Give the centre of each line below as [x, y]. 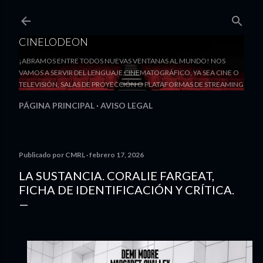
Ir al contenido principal [131, 15]
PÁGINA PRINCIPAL [57, 105]
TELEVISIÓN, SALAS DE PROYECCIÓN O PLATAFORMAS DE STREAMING [131, 84]
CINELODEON [53, 42]
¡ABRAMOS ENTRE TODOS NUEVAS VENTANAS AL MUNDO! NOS [122, 61]
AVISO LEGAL [127, 105]
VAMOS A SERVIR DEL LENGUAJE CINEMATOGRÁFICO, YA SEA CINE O [129, 73]
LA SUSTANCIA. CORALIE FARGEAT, [117, 176]
